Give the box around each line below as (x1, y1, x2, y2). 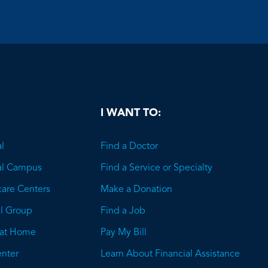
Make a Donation (100, 185, 172, 195)
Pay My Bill (100, 228, 147, 238)
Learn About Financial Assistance (100, 249, 240, 260)
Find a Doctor (100, 142, 158, 152)
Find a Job (100, 206, 145, 217)
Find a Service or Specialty (100, 163, 212, 173)
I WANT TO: (100, 108, 161, 119)
